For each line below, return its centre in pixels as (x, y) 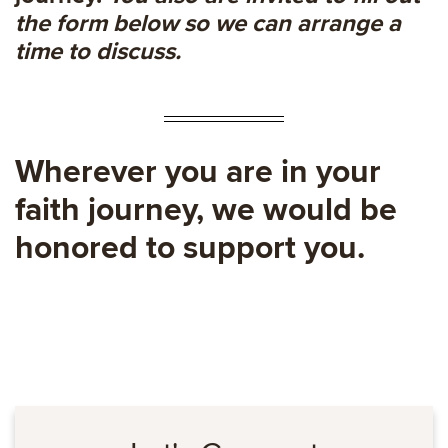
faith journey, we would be (206, 211)
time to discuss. (98, 52)
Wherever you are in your (198, 173)
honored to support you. (190, 249)
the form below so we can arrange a (208, 24)
